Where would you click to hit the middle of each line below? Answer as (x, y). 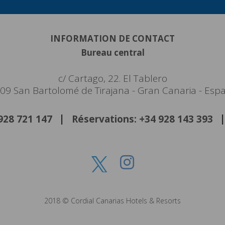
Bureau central (113, 53)
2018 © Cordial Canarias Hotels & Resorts (113, 201)
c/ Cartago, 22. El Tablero (113, 79)
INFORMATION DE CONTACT (113, 39)
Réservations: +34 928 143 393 (142, 119)
